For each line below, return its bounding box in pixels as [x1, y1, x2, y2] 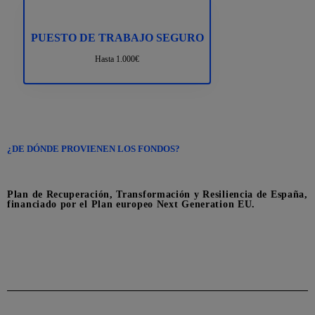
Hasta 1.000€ [95, 54, 139, 65]
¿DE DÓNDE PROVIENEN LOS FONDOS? [7, 143, 180, 155]
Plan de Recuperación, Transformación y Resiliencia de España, [7, 189, 308, 200]
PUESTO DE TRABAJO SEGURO [30, 32, 204, 44]
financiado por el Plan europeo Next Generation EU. [7, 199, 256, 210]
